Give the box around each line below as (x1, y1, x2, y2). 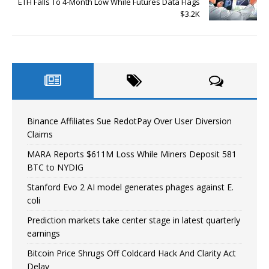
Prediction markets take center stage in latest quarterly (27, 214, 240, 226)
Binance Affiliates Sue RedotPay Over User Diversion (27, 115, 232, 127)
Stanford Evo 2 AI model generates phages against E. (27, 181, 234, 193)
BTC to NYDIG (27, 161, 83, 173)
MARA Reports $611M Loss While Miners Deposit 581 (27, 148, 237, 160)
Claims (27, 128, 53, 140)
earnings (27, 227, 60, 239)
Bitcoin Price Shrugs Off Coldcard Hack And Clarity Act (27, 247, 236, 259)
